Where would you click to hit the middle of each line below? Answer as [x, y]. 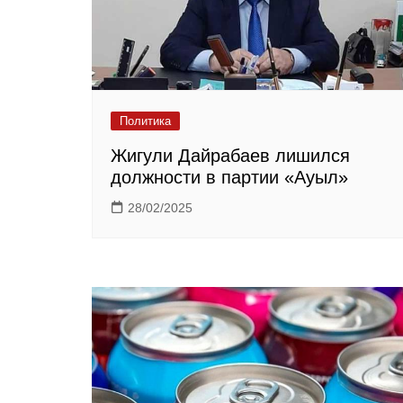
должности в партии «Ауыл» [229, 178]
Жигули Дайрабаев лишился [230, 156]
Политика [145, 121]
